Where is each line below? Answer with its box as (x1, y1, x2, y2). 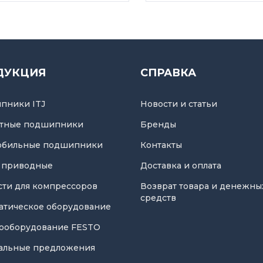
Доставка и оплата (140, 160, 221, 171)
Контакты (140, 139, 182, 150)
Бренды (140, 119, 176, 130)
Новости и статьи (140, 98, 217, 109)
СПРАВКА (140, 66, 196, 79)
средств (140, 192, 176, 203)
